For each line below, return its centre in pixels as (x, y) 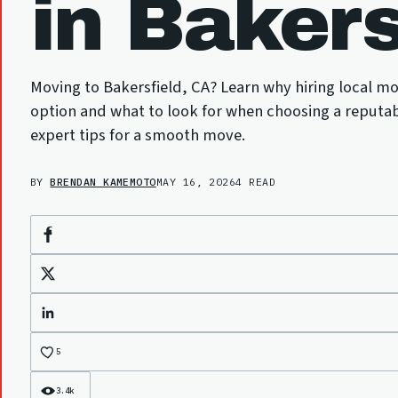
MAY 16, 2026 (196, 181)
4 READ (256, 181)
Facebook (64, 238)
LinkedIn (64, 316)
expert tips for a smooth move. (138, 135)
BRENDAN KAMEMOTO (103, 181)
